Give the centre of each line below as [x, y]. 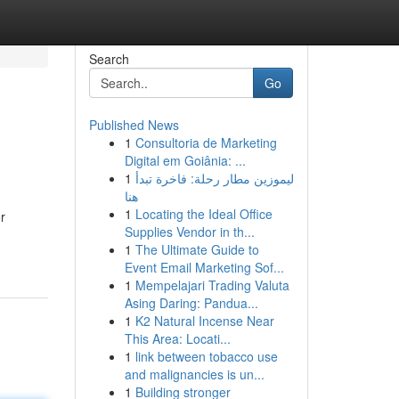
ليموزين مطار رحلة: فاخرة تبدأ [214, 178]
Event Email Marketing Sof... [204, 267]
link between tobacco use [206, 356]
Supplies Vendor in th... [189, 232]
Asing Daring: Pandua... [191, 303]
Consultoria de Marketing [206, 142]
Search [109, 59]
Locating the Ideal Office [204, 214]
